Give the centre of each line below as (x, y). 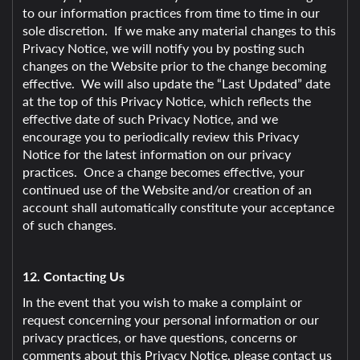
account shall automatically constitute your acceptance (178, 207)
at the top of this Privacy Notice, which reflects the (167, 101)
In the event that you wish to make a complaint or (162, 302)
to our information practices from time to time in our (171, 12)
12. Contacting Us (74, 276)
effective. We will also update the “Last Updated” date (176, 83)
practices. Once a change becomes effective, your (164, 172)
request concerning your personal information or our (171, 319)
